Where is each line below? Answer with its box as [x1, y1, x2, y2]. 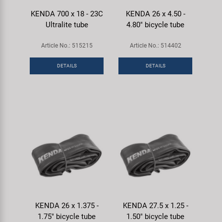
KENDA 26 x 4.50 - [125, 9, 185, 18]
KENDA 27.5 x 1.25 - [122, 201, 188, 210]
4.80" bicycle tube [126, 20, 184, 29]
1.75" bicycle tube [38, 212, 96, 221]
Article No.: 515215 [41, 42, 93, 49]
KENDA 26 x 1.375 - [35, 201, 99, 210]
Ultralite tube [45, 20, 88, 29]
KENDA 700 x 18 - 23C [30, 9, 103, 18]
